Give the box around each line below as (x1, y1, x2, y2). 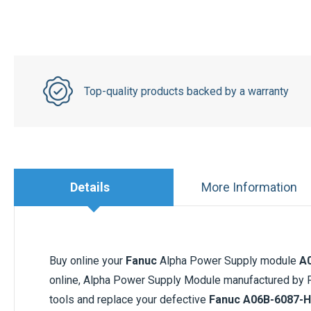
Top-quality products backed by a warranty (83, 84, 289, 98)
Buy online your (49, 254, 126, 267)
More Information (201, 180, 297, 194)
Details (70, 179, 110, 194)
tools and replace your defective (49, 293, 209, 306)
